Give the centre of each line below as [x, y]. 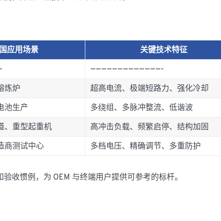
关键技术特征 [164, 51]
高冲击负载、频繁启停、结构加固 [149, 128]
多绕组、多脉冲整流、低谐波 [142, 108]
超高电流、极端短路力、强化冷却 [149, 89]
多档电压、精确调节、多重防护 [146, 147]
